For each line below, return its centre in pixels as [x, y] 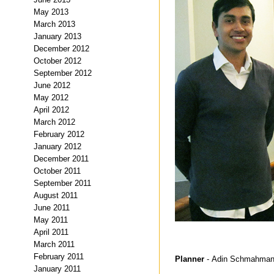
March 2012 [54, 122]
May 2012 [51, 97]
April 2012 [51, 109]
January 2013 [57, 36]
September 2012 [63, 73]
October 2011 [57, 171]
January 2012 [57, 146]
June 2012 [52, 85]
